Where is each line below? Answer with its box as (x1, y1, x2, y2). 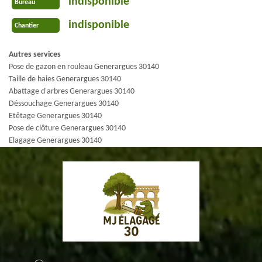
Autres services (9, 50, 61, 59)
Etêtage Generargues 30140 (9, 112, 102, 120)
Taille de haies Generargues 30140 (9, 75, 121, 84)
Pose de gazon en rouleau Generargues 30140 (9, 63, 159, 71)
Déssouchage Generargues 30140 (9, 99, 119, 108)
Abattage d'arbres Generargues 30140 (9, 87, 135, 96)
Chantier (15, 22, 39, 29)
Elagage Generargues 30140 (9, 136, 102, 145)
